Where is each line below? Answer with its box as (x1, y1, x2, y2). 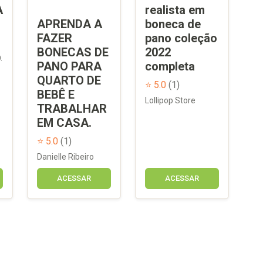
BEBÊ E (37, 87, 75, 102)
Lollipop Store (145, 95, 195, 105)
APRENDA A (37, 16, 102, 31)
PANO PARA (37, 59, 102, 73)
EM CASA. (37, 115, 92, 130)
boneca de (145, 16, 201, 31)
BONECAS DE (37, 45, 109, 59)
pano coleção (145, 31, 217, 45)
